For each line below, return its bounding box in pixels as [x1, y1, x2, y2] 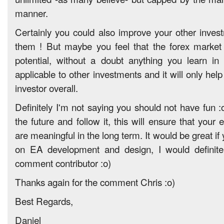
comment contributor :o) [15, 156, 111, 169]
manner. [15, 6, 48, 19]
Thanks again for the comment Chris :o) [15, 175, 175, 188]
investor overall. [15, 81, 78, 94]
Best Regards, [15, 194, 73, 207]
